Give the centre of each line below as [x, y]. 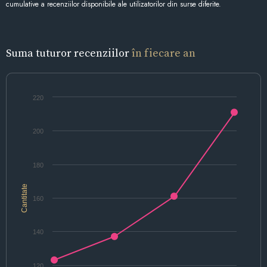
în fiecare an [164, 52]
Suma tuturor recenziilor [69, 52]
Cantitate [24, 198]
